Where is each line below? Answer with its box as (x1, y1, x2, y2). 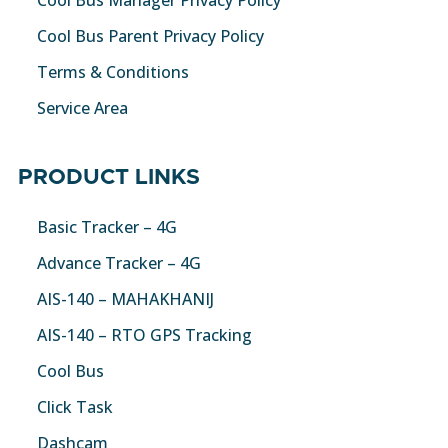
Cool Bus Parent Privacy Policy (37, 24, 264, 47)
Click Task (37, 395, 113, 418)
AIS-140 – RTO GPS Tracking (37, 323, 252, 346)
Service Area (37, 96, 128, 119)
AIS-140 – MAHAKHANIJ (37, 287, 214, 310)
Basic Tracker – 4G (37, 215, 177, 238)
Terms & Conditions (37, 60, 189, 83)
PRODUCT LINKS (17, 166, 200, 189)
